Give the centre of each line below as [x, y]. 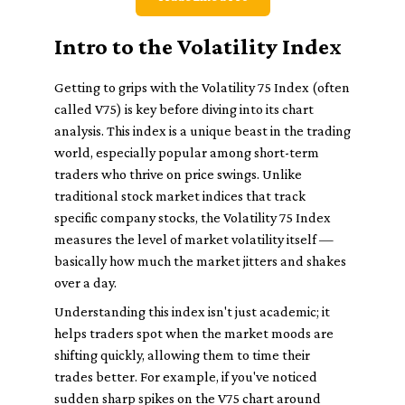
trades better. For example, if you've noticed [186, 377]
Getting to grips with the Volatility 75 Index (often [202, 87]
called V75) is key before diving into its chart [184, 109]
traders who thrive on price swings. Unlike [178, 174]
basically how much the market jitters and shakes [200, 261]
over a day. [85, 283]
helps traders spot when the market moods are [194, 333]
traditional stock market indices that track [180, 196]
